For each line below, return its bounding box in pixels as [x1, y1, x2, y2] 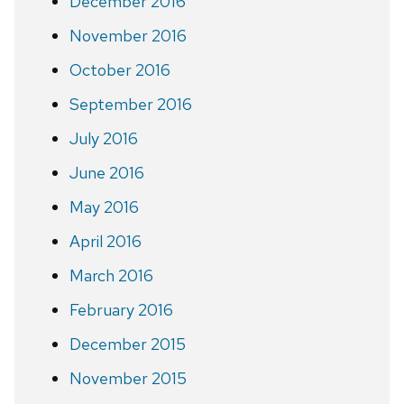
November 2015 [69, 367, 187, 389]
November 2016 [69, 24, 187, 46]
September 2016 [69, 93, 192, 115]
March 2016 [69, 264, 153, 286]
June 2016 [69, 161, 144, 183]
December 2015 [69, 333, 186, 354]
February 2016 [69, 298, 173, 320]
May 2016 [69, 196, 139, 217]
